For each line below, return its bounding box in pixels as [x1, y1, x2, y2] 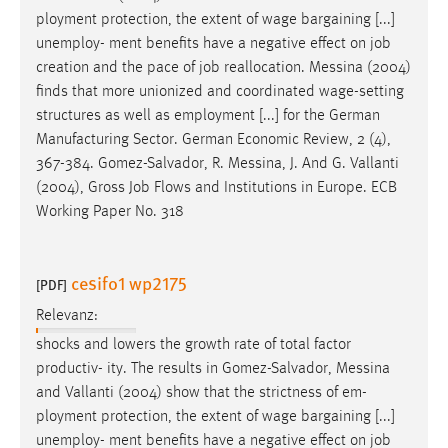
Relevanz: [36, 307, 98, 324]
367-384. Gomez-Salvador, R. [36, 156, 228, 173]
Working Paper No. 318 [36, 204, 184, 221]
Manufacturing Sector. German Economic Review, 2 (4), [36, 132, 391, 149]
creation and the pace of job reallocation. [36, 60, 309, 77]
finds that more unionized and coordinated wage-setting [36, 84, 404, 101]
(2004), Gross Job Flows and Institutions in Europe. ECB [36, 180, 397, 197]
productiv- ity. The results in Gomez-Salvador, [36, 360, 336, 377]
